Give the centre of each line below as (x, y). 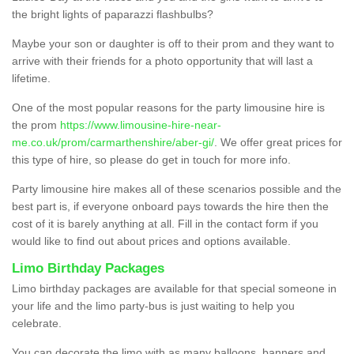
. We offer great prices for (278, 142)
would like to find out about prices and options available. (151, 241)
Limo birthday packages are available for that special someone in (174, 288)
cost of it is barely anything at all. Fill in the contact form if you (165, 223)
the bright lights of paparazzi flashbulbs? (113, 14)
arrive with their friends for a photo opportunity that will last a (162, 60)
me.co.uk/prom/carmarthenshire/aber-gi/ (113, 142)
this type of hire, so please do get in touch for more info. (151, 159)
